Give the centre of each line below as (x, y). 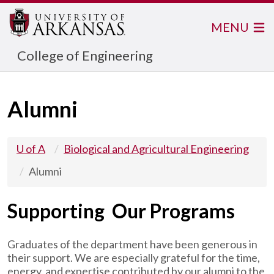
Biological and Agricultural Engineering (156, 149)
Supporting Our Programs (121, 211)
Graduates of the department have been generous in (132, 244)
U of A (31, 149)
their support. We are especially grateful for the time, (134, 257)
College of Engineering (85, 55)
